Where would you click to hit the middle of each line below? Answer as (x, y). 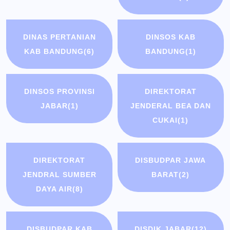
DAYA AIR (54, 189)
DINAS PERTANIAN (59, 37)
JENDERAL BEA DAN (170, 106)
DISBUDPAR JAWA (171, 160)
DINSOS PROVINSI (59, 92)
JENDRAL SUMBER (59, 175)
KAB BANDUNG (54, 52)
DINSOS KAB (170, 37)
